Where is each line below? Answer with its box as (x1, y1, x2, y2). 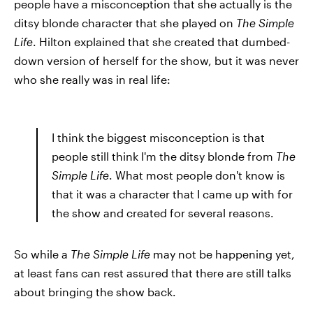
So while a (14, 247, 71, 261)
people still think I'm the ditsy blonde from (52, 149, 276, 163)
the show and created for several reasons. (52, 205, 274, 219)
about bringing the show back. (14, 284, 176, 298)
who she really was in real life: (14, 72, 170, 86)
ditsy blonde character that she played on (14, 15, 236, 29)
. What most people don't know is (109, 168, 285, 182)
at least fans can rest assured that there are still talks (14, 265, 291, 279)
